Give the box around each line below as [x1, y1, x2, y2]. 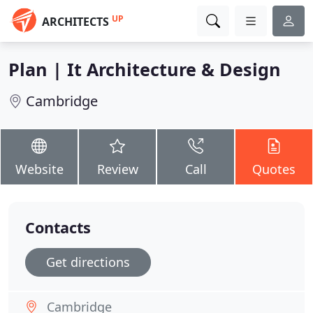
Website [15, 161, 64, 177]
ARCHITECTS [42, 14, 109, 29]
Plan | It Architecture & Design [8, 57, 281, 81]
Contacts [25, 217, 91, 238]
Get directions [46, 254, 130, 270]
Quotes [252, 161, 296, 177]
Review [96, 161, 138, 177]
